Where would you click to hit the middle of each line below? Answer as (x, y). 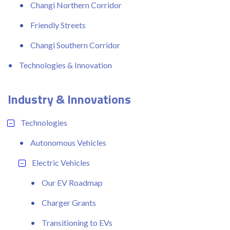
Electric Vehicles (61, 162)
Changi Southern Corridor (75, 45)
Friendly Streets (58, 25)
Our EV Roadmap (72, 182)
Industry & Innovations (69, 99)
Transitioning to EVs (77, 222)
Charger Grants (69, 202)
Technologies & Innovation (65, 65)
